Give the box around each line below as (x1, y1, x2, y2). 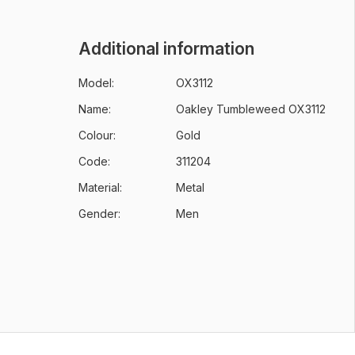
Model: (78, 76, 114, 90)
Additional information (78, 39, 254, 59)
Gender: (78, 207, 120, 220)
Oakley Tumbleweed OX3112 (175, 102, 326, 116)
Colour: (78, 128, 116, 142)
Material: (78, 181, 122, 194)
